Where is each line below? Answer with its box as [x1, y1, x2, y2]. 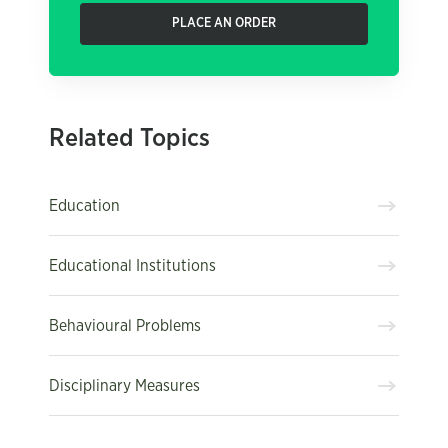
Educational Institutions [49, 257, 216, 274]
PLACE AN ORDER [172, 17, 276, 30]
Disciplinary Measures [49, 377, 200, 394]
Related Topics [49, 126, 210, 151]
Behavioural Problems [49, 317, 201, 334]
